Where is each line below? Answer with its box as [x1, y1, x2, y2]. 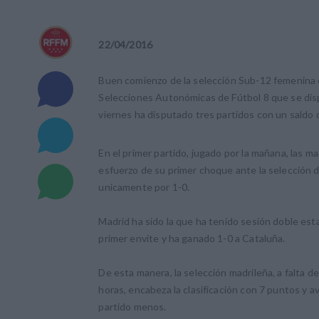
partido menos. [98, 300, 167, 313]
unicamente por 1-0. [98, 181, 190, 194]
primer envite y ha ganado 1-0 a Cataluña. [98, 232, 286, 245]
